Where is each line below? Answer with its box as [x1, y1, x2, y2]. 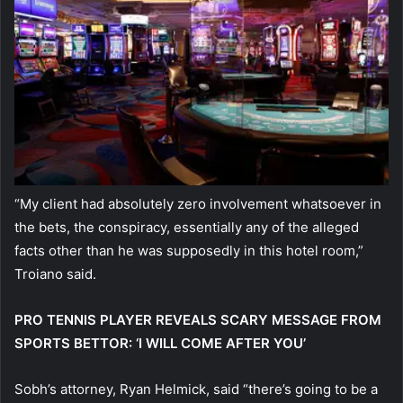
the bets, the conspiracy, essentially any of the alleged [14, 218, 359, 236]
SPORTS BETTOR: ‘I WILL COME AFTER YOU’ [14, 334, 306, 352]
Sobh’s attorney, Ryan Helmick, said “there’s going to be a [14, 380, 378, 398]
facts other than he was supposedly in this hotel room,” [14, 241, 363, 259]
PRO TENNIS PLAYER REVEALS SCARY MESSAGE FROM [14, 310, 381, 328]
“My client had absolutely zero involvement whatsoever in [14, 194, 381, 212]
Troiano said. [14, 264, 96, 282]
